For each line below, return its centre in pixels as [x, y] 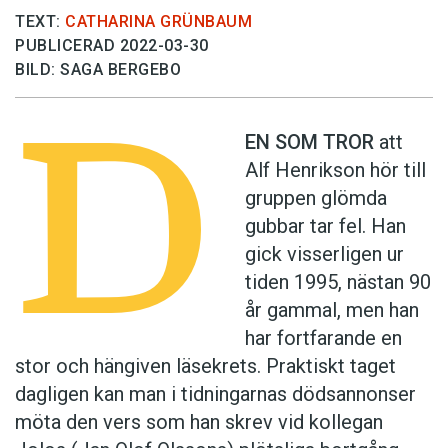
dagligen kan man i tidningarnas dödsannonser [215, 394]
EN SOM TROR [310, 142]
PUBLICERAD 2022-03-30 [112, 46]
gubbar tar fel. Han [326, 226]
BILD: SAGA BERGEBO [98, 70]
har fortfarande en [324, 338]
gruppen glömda [316, 198]
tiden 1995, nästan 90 [338, 282]
